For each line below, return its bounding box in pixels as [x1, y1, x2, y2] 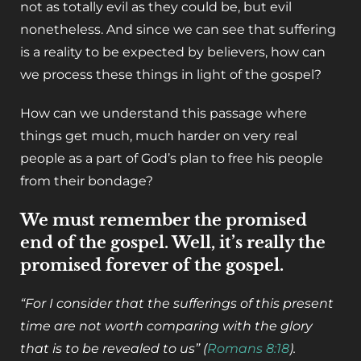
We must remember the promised [20, 210, 307, 230]
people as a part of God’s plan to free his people [20, 151, 323, 167]
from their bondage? [20, 173, 153, 189]
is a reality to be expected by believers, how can [20, 44, 326, 60]
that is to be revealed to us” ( [20, 341, 207, 357]
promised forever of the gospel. [20, 255, 284, 276]
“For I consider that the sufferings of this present [20, 296, 334, 312]
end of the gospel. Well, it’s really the [20, 233, 326, 253]
